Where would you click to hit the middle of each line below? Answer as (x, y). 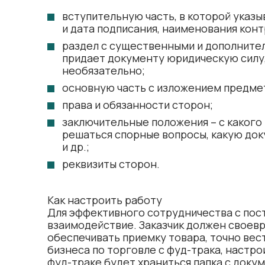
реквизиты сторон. (111, 164)
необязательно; (104, 70)
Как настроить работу (105, 200)
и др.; (76, 147)
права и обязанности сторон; (138, 105)
